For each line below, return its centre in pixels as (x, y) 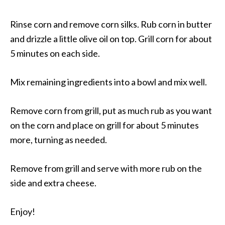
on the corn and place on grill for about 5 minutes (104, 125)
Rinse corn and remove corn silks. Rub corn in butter (111, 24)
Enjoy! (23, 212)
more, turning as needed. (59, 140)
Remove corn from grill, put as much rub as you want (111, 111)
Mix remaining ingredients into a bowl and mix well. (108, 82)
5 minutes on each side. (55, 53)
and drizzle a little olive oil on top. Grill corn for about (111, 39)
